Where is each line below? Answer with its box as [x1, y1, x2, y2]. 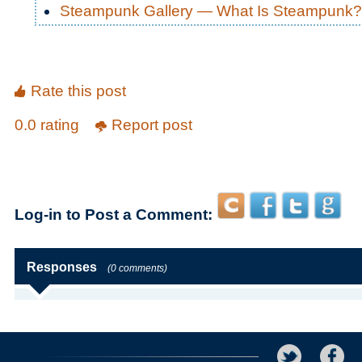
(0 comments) [107, 263, 167, 274]
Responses [27, 260, 97, 274]
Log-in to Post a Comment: [15, 206, 213, 223]
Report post [112, 116, 192, 133]
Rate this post [31, 82, 126, 99]
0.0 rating [15, 116, 83, 133]
